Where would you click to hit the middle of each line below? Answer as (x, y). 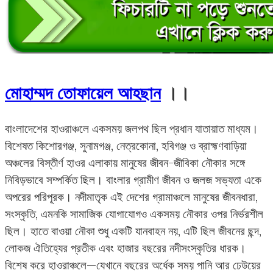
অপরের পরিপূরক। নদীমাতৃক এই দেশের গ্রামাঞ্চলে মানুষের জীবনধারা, (131, 197)
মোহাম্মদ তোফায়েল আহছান (83, 93)
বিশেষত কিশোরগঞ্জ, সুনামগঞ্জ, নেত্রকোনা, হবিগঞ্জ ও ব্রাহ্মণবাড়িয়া (126, 146)
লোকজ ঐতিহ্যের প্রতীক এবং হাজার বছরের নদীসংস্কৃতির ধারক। (126, 248)
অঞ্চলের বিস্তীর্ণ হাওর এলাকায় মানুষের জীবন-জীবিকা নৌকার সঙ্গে (125, 163)
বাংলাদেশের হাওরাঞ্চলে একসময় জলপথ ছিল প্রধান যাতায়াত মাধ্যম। (132, 129)
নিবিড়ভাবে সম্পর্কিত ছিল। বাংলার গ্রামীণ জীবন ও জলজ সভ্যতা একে (133, 180)
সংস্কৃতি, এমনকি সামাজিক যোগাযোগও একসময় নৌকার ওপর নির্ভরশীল (134, 214)
